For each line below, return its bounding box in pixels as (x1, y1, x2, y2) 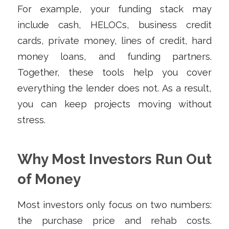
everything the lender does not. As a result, (17, 82, 212, 94)
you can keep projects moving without (17, 98, 212, 109)
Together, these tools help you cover (17, 66, 212, 78)
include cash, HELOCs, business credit (17, 19, 212, 30)
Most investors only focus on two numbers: (17, 199, 212, 211)
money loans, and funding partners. (17, 51, 212, 62)
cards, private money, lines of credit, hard (17, 35, 212, 46)
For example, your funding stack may (17, 3, 212, 14)
